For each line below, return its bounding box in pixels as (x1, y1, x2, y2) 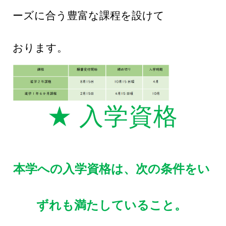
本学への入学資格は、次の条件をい (13, 162, 210, 176)
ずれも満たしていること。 (36, 199, 187, 212)
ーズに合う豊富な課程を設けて (13, 9, 164, 22)
